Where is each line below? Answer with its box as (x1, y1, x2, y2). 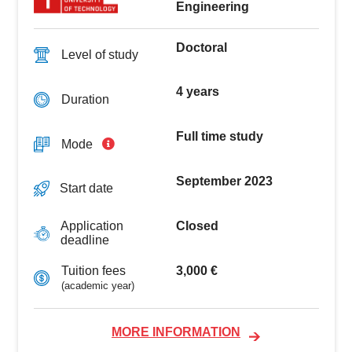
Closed (176, 218, 218, 233)
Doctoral (176, 40, 227, 54)
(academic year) (60, 279, 134, 291)
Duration (60, 92, 109, 106)
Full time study (176, 130, 263, 144)
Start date (59, 181, 113, 196)
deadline (60, 233, 109, 247)
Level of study (60, 47, 138, 61)
